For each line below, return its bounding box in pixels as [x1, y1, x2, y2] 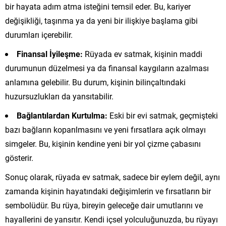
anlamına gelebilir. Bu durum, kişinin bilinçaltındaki [5, 76, 186, 87]
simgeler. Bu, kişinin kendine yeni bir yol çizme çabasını [5, 138, 201, 149]
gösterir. [5, 152, 33, 163]
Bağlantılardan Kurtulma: [17, 109, 107, 121]
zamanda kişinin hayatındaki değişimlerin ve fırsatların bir [5, 185, 211, 196]
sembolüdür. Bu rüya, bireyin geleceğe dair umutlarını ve [5, 199, 203, 210]
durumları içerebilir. [5, 29, 73, 40]
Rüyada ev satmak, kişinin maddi [83, 48, 202, 59]
